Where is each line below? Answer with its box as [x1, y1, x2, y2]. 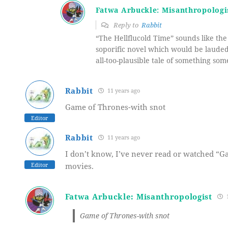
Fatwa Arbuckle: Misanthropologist [65, 191, 212, 202]
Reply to [111, 20, 141, 30]
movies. [65, 160, 94, 171]
